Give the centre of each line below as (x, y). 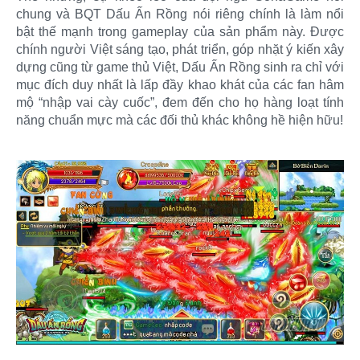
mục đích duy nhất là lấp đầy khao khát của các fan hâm (180, 85)
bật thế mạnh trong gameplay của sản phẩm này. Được (180, 32)
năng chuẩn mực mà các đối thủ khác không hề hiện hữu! (180, 121)
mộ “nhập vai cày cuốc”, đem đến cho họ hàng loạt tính (180, 103)
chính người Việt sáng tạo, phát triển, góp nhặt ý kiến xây (180, 50)
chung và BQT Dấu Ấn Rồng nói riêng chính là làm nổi (180, 14)
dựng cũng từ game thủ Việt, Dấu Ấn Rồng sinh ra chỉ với (180, 67)
